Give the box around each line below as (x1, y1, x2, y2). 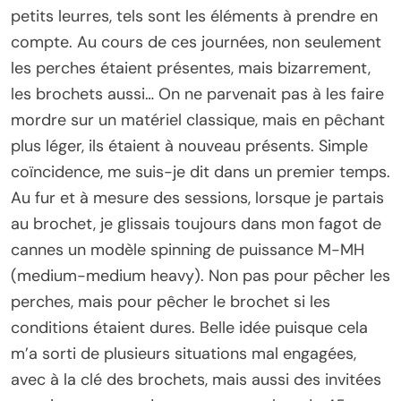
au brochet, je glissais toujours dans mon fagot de (11, 213, 381, 235)
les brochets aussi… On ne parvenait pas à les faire (11, 83, 384, 106)
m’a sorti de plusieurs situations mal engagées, (11, 343, 356, 365)
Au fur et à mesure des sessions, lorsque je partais (11, 187, 384, 209)
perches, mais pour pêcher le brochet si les (11, 291, 330, 313)
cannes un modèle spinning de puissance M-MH (11, 239, 364, 261)
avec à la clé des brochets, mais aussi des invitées (11, 369, 381, 391)
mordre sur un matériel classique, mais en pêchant (11, 109, 385, 132)
